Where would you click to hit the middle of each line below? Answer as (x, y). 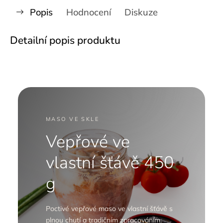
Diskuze (141, 12)
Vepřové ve (88, 142)
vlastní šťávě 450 (110, 163)
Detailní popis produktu (65, 40)
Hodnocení (89, 12)
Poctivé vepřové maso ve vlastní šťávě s (109, 208)
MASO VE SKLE (73, 119)
